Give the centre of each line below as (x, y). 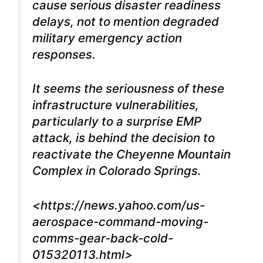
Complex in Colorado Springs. (117, 171)
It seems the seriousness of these (128, 89)
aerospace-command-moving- (120, 221)
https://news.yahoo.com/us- (123, 205)
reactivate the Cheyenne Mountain (131, 154)
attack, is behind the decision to (124, 138)
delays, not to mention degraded (126, 21)
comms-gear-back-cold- (103, 238)
